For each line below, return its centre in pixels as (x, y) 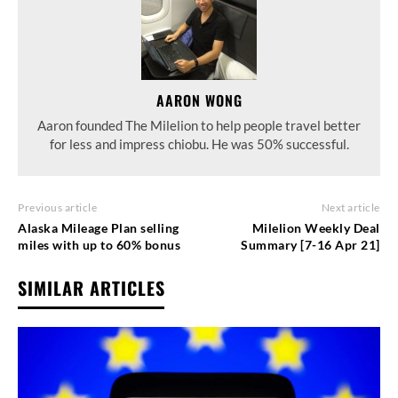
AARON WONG (199, 100)
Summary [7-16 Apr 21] (310, 244)
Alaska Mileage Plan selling (99, 227)
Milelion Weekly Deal (316, 227)
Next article (350, 207)
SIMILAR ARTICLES (92, 287)
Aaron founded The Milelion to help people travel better (199, 125)
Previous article (57, 207)
